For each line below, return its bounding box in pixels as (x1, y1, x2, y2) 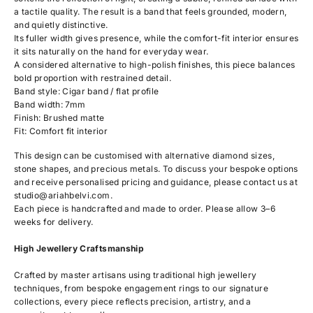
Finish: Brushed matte (14, 112, 105, 123)
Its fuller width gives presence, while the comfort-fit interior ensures (14, 32, 299, 43)
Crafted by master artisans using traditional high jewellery (14, 269, 257, 280)
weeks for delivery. (14, 216, 94, 227)
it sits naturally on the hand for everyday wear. (14, 45, 209, 57)
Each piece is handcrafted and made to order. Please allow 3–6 (14, 203, 275, 214)
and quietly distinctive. (14, 19, 108, 30)
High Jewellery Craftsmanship (14, 242, 145, 254)
